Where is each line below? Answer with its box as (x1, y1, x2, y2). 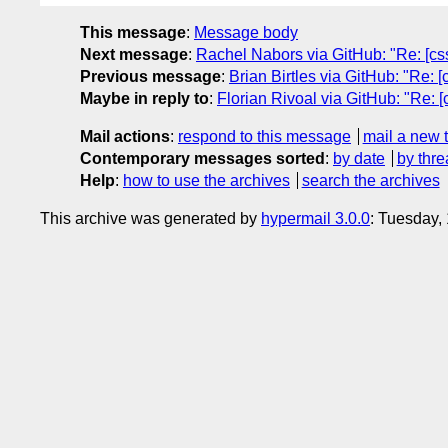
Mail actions (80, 127, 170, 145)
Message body (194, 23, 298, 41)
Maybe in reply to (80, 89, 209, 107)
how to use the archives (123, 171, 290, 189)
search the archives (301, 171, 440, 189)
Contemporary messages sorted (80, 149, 325, 167)
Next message (80, 45, 188, 63)
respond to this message (178, 127, 351, 145)
